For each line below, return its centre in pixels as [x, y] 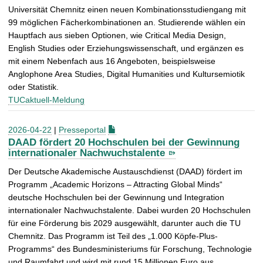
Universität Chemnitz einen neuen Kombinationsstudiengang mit [127, 10]
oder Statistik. [33, 87]
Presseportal [82, 130]
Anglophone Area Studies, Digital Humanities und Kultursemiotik [127, 74]
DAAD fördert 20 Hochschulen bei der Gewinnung [124, 142]
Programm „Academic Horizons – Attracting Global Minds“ [115, 184]
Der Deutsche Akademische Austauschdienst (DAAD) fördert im [125, 171]
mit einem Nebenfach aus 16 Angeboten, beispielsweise [112, 61]
